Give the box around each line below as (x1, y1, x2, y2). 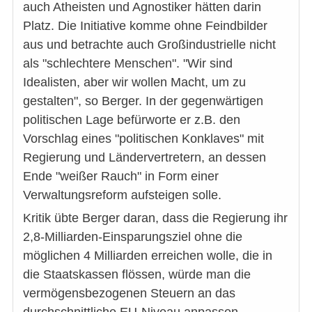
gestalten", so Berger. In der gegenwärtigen (23, 94, 263, 109)
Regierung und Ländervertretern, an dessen (23, 150, 266, 165)
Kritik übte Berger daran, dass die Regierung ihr (23, 211, 288, 226)
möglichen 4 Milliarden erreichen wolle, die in (23, 249, 272, 263)
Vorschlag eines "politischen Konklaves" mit (23, 132, 264, 146)
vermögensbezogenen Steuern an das (23, 286, 235, 301)
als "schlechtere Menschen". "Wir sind (23, 56, 233, 71)
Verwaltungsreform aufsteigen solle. (23, 188, 221, 203)
